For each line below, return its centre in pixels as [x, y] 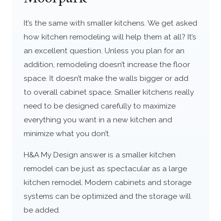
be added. [42, 210]
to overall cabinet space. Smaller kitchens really [109, 92]
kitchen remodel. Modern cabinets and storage [107, 183]
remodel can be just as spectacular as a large [105, 169]
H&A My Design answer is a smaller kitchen [99, 155]
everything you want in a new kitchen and [98, 119]
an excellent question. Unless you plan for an [104, 50]
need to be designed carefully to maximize [99, 106]
